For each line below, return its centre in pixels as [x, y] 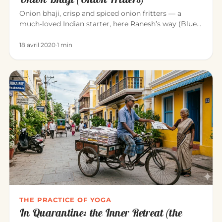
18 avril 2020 [37, 45]
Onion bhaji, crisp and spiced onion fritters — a [100, 13]
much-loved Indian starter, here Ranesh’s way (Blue [108, 24]
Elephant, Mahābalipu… [59, 34]
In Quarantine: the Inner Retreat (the [101, 212]
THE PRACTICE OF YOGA [66, 199]
